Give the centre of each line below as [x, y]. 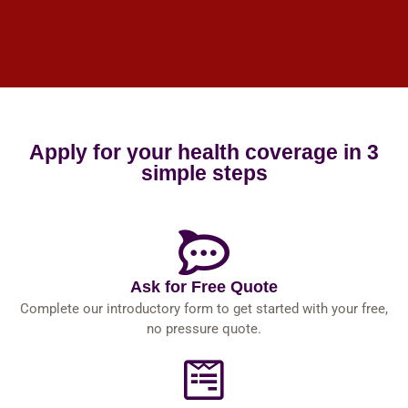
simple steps [204, 173]
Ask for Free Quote [204, 287]
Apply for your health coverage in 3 [204, 152]
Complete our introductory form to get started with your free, [204, 309]
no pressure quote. [204, 329]
